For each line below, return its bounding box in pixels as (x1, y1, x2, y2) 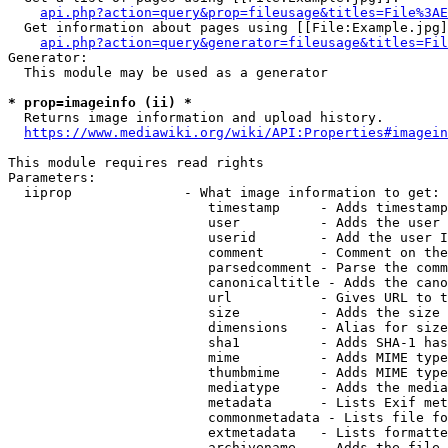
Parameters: (8, 170, 96, 185)
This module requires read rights (8, 155, 264, 170)
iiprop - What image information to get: (8, 185, 440, 200)
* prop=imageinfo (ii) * (8, 95, 192, 110)
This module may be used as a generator (8, 65, 328, 80)
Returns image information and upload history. (8, 110, 384, 125)
